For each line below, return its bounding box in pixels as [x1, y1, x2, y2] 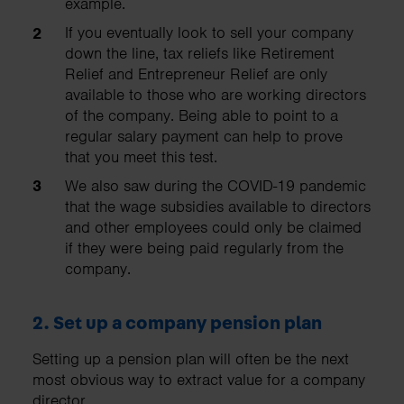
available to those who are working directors [65, 84, 366, 105]
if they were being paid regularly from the [65, 237, 344, 258]
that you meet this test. [65, 146, 217, 167]
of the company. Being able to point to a [65, 105, 338, 125]
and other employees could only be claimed [65, 216, 362, 237]
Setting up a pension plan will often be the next [32, 348, 349, 369]
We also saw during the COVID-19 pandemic [65, 175, 366, 196]
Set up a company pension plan [53, 313, 322, 333]
